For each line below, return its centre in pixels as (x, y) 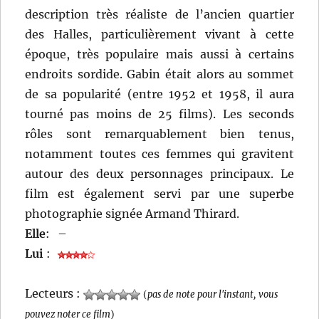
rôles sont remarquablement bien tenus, (159, 134)
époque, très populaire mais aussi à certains (159, 54)
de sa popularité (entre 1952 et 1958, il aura (159, 94)
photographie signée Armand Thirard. (132, 214)
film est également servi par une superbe (159, 194)
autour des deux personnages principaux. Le (159, 174)
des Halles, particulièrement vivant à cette (159, 35)
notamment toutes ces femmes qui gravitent (159, 154)
